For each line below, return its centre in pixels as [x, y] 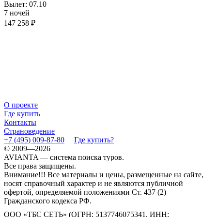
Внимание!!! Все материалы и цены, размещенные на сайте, [104, 175]
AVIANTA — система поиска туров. [64, 157]
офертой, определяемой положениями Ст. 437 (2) [85, 192]
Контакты [20, 123]
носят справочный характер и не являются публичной [93, 184]
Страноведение [29, 131]
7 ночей [17, 13]
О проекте [21, 105]
